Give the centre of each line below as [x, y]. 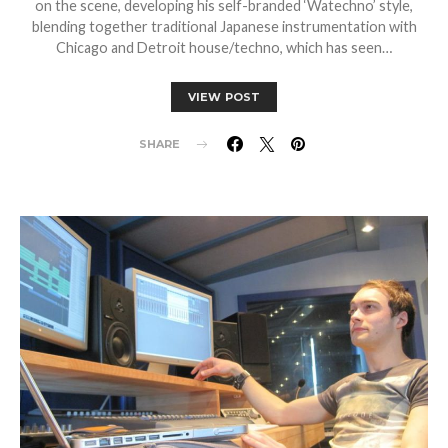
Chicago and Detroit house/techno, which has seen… [224, 48]
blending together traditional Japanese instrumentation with [224, 27]
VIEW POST [224, 97]
